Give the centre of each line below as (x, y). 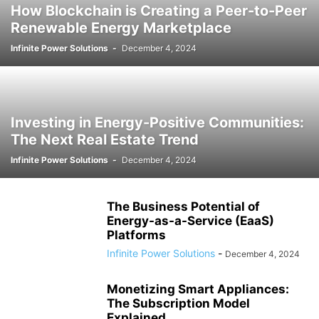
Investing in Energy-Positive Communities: (157, 122)
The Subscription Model (178, 303)
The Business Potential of (183, 206)
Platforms (136, 235)
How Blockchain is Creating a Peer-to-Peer (159, 11)
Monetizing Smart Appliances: (198, 289)
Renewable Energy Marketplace (121, 28)
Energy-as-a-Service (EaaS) (190, 221)
